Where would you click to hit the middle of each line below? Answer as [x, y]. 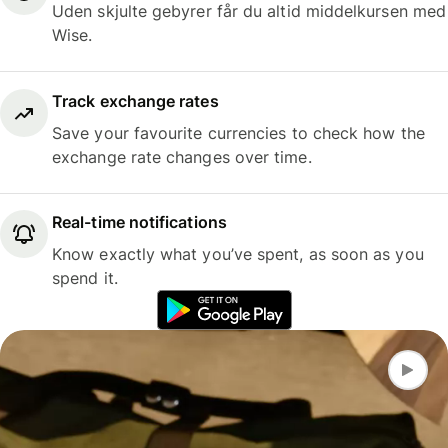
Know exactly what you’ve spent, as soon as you [238, 254]
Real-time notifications [139, 222]
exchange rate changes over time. [182, 156]
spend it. [85, 278]
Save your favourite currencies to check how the [238, 132]
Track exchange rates [135, 100]
